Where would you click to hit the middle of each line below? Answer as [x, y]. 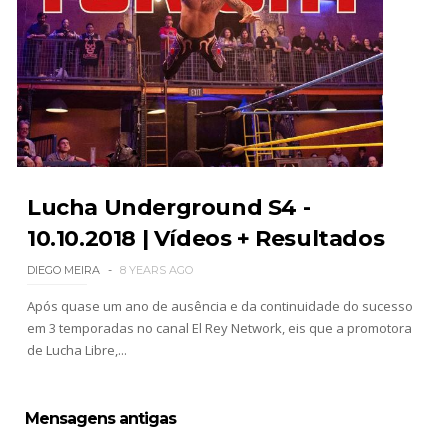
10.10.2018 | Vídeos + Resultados [205, 238]
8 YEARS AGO [156, 269]
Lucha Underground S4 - [168, 207]
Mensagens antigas [100, 418]
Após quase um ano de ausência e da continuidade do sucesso [219, 305]
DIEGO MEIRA [63, 269]
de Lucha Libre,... [76, 349]
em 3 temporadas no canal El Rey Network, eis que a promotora [219, 327]
